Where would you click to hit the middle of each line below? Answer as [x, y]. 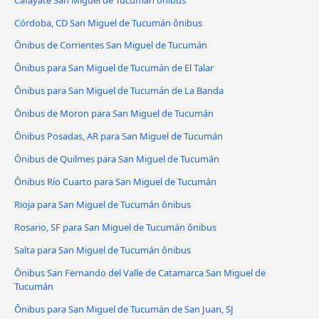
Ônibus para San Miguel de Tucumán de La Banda [119, 91]
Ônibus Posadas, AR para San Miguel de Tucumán [119, 136]
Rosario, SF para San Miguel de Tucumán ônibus [115, 228]
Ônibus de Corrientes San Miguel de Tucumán [111, 45]
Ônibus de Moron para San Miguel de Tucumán [114, 114]
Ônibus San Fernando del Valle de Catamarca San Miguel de [140, 272]
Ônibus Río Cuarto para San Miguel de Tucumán [115, 182]
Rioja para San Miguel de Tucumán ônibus [103, 205]
